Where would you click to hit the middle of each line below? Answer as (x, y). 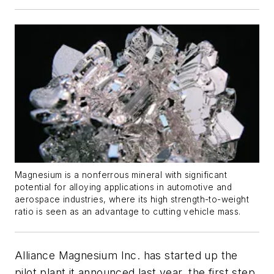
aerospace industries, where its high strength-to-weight (132, 199)
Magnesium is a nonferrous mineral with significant (121, 175)
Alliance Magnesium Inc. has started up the (126, 255)
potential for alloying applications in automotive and (124, 187)
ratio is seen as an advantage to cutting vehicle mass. (128, 211)
